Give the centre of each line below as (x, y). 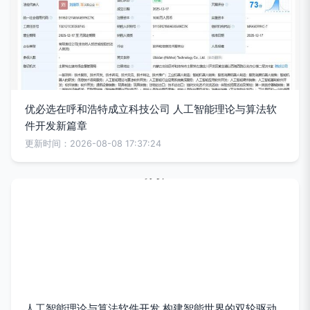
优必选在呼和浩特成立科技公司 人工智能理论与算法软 (151, 109)
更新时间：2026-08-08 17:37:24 (93, 144)
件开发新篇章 (56, 126)
